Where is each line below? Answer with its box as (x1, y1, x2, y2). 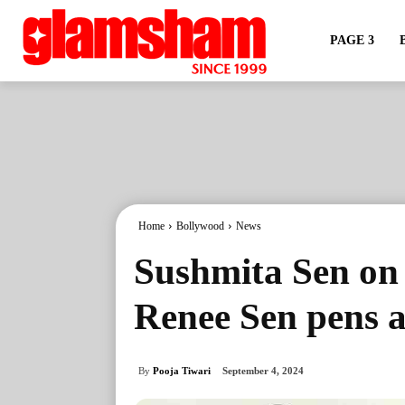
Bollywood (176, 220, 224, 232)
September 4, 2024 (222, 365, 304, 377)
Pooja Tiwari (153, 364, 211, 376)
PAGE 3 (329, 33, 374, 47)
